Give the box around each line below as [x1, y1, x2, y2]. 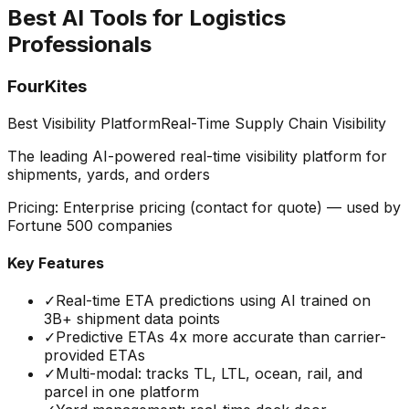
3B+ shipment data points [44, 309, 220, 329]
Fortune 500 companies [7, 215, 173, 235]
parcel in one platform [44, 383, 199, 402]
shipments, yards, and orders [7, 164, 210, 184]
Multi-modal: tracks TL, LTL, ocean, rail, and [56, 364, 362, 383]
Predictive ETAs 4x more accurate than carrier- [56, 328, 386, 347]
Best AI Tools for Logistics [7, 5, 286, 32]
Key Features [7, 254, 104, 273]
